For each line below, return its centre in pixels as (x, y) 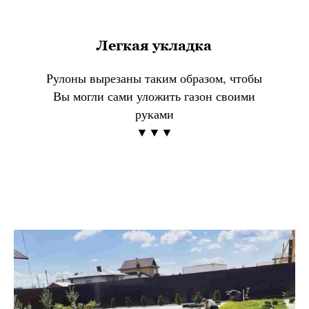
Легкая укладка (154, 46)
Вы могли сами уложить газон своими (154, 96)
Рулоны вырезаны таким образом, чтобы (154, 78)
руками (154, 114)
